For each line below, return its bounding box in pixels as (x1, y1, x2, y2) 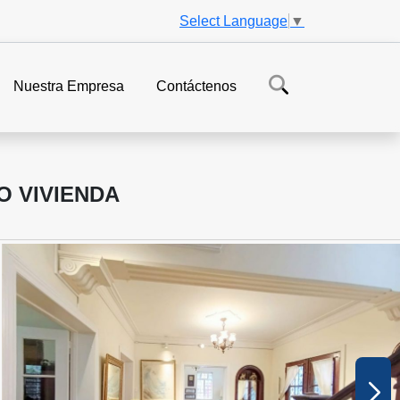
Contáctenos (156, 79, 237, 95)
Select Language (179, 12, 287, 29)
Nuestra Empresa (13, 79, 124, 95)
